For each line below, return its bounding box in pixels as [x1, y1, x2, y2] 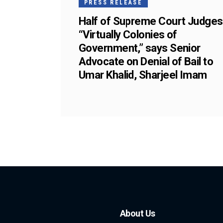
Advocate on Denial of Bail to [79, 55, 214, 68]
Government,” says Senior [79, 42, 201, 54]
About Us [119, 208, 155, 219]
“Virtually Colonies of [79, 28, 177, 41]
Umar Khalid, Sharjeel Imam [79, 69, 207, 81]
